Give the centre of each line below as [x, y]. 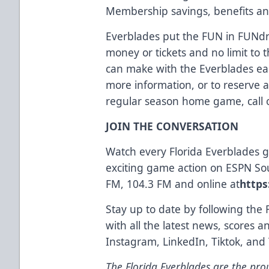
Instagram [131, 241]
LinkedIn [183, 241]
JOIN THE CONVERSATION [172, 126]
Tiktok [225, 241]
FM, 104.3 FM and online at [173, 183]
